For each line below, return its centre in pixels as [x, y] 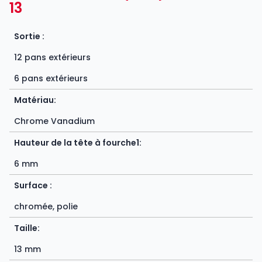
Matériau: [35, 100]
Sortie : [29, 36]
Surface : [33, 185]
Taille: [27, 228]
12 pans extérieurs [52, 57]
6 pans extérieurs [51, 78]
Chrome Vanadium [54, 121]
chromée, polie [46, 206]
